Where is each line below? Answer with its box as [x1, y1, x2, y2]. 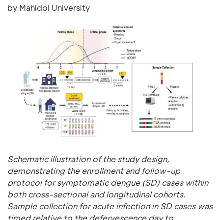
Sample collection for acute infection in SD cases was [7, 201, 213, 211]
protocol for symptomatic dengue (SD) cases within [7, 177, 208, 188]
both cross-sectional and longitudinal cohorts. [7, 189, 186, 199]
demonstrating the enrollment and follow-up [7, 165, 180, 176]
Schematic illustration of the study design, [7, 154, 169, 164]
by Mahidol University [7, 2, 90, 13]
